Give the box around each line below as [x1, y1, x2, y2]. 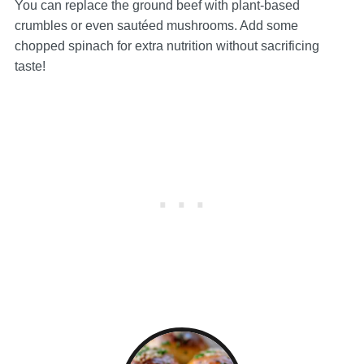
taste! [14, 59, 45, 74]
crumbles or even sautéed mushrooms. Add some [14, 19, 298, 33]
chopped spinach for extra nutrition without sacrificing [14, 39, 319, 54]
